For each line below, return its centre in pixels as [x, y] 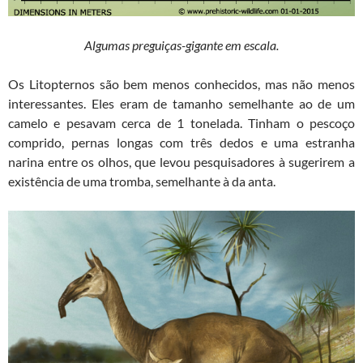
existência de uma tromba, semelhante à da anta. [142, 181]
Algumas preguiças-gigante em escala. [181, 45]
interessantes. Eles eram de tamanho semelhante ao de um [181, 103]
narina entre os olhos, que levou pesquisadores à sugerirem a [181, 161]
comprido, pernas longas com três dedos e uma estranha [181, 142]
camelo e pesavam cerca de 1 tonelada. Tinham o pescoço [181, 122]
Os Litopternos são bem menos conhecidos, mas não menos [181, 83]
